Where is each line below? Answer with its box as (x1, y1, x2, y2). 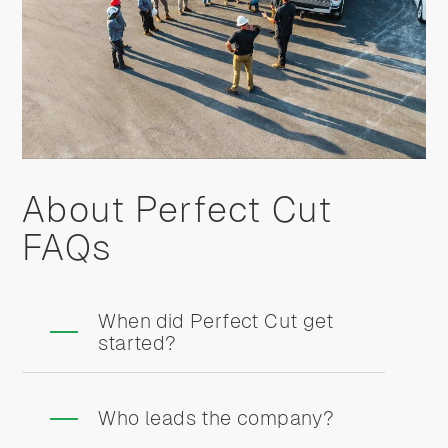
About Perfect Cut (22, 188, 332, 230)
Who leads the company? (98, 406, 335, 429)
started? (98, 331, 177, 354)
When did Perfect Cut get (98, 309, 333, 332)
